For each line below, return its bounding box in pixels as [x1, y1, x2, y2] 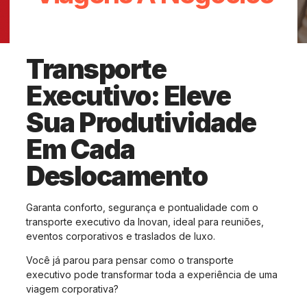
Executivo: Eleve [26, 79, 230, 112]
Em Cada [26, 133, 135, 165]
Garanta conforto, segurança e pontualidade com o [26, 201, 258, 213]
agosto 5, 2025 [87, 22, 147, 32]
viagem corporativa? [26, 283, 119, 295]
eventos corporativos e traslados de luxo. [26, 230, 215, 242]
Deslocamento [26, 160, 207, 192]
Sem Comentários [160, 22, 233, 32]
